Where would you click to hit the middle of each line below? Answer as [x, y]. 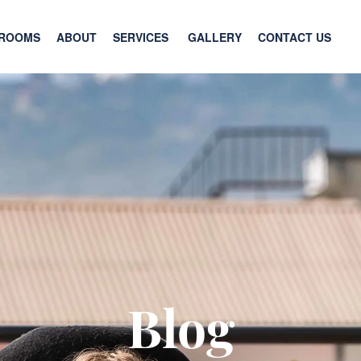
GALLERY [215, 37]
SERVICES [142, 37]
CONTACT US [295, 37]
